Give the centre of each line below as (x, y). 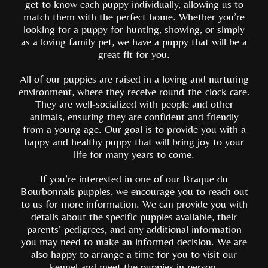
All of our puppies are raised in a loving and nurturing (134, 79)
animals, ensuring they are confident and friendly (134, 116)
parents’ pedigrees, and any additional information (134, 229)
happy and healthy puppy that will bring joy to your (134, 141)
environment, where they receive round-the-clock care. (134, 91)
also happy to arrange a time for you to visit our (134, 254)
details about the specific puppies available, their (134, 216)
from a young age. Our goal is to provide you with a (134, 129)
